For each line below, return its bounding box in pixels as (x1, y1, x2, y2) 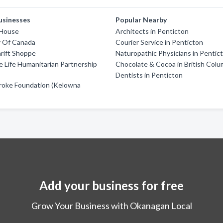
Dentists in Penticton (115, 71, 183, 79)
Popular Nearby (115, 15, 167, 24)
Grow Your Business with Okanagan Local (31, 200, 192, 211)
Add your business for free (39, 178, 184, 193)
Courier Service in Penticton (115, 38, 204, 46)
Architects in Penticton (115, 27, 189, 35)
